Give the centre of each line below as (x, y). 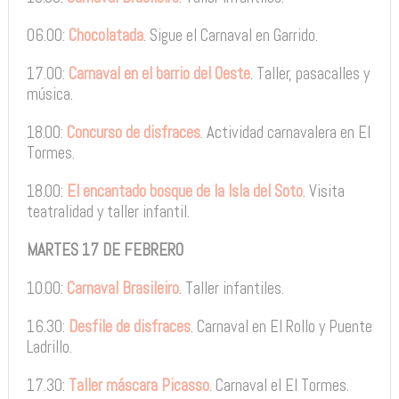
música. (49, 94)
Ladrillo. (49, 347)
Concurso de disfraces (133, 132)
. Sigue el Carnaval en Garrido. (230, 35)
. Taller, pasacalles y (309, 73)
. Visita (323, 191)
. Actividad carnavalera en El (285, 132)
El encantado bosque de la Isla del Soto (184, 191)
